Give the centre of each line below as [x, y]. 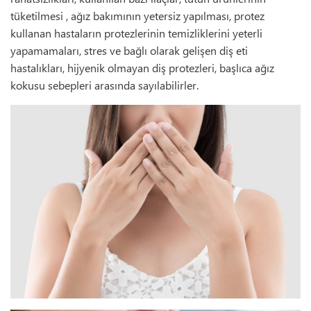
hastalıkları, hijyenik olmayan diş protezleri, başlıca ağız [142, 68]
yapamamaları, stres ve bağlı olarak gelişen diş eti [129, 51]
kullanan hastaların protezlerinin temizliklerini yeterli [136, 33]
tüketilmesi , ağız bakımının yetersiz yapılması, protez [137, 16]
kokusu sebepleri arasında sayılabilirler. [104, 85]
